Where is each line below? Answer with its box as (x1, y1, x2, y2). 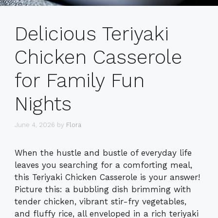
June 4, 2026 (15, 121, 55, 128)
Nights (15, 92, 72, 116)
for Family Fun (15, 69, 145, 92)
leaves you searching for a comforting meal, (15, 160, 192, 170)
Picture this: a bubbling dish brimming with (15, 184, 191, 194)
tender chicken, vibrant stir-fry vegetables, (15, 196, 186, 206)
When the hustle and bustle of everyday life (15, 147, 192, 158)
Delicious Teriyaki (15, 22, 169, 46)
